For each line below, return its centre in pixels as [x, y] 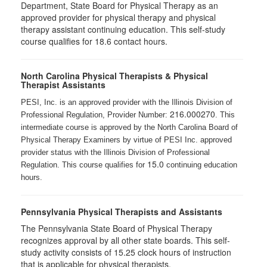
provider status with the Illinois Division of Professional [115, 152]
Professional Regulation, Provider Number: [95, 114]
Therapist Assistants [63, 84]
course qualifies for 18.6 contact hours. [94, 41]
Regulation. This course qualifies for [84, 164]
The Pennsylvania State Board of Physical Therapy [117, 228]
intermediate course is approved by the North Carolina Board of [129, 127]
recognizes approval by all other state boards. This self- [125, 240]
